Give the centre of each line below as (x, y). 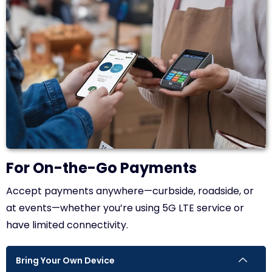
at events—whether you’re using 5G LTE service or (125, 208)
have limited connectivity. (67, 225)
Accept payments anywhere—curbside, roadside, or (130, 191)
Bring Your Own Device (65, 260)
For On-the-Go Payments (101, 168)
